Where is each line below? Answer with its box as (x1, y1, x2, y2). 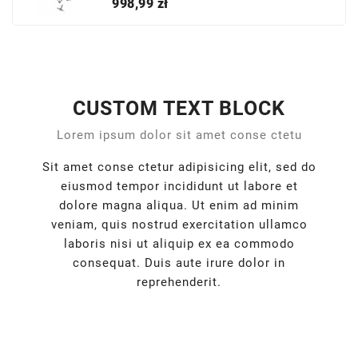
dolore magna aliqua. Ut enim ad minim (59, 198, 299, 213)
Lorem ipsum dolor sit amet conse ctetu (56, 128, 302, 143)
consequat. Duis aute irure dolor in (73, 256, 285, 271)
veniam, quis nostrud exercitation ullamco (50, 217, 308, 233)
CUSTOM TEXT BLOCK (73, 97, 285, 121)
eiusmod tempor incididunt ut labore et (60, 179, 298, 194)
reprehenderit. (137, 275, 221, 290)
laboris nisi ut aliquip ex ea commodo (63, 237, 295, 252)
